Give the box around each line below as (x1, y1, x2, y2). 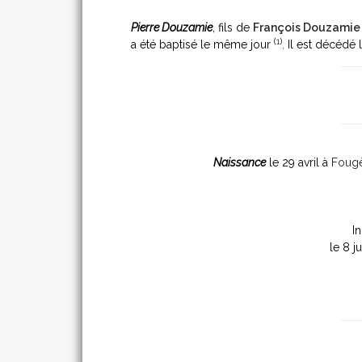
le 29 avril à (266, 156, 331, 169)
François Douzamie (253, 21, 360, 34)
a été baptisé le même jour (131, 38, 274, 51)
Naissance (213, 156, 266, 169)
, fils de (213, 21, 253, 34)
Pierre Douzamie (131, 21, 213, 34)
